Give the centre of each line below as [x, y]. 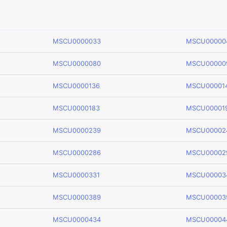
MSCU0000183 [76, 108]
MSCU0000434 [77, 219]
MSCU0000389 [77, 197]
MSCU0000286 [77, 153]
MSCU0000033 [77, 41]
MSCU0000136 [76, 86]
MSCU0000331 [76, 175]
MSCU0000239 [77, 130]
